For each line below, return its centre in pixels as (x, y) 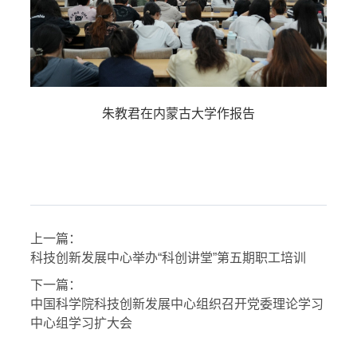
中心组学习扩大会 (81, 324)
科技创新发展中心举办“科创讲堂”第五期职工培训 (168, 258)
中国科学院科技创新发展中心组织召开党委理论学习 (177, 304)
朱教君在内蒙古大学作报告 (178, 114)
